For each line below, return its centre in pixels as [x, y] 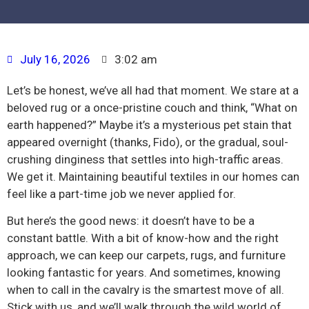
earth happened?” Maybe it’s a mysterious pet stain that [149, 125]
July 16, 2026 [55, 59]
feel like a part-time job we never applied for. [121, 194]
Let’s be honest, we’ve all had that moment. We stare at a [153, 90]
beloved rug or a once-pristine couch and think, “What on [152, 108]
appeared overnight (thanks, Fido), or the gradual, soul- [148, 142]
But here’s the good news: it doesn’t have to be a [131, 221]
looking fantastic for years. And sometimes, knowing [144, 273]
